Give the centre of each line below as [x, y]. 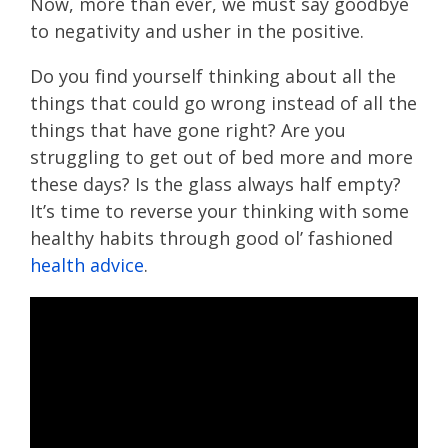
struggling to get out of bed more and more [221, 157]
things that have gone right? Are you [188, 130]
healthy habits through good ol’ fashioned [211, 238]
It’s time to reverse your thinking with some [219, 211]
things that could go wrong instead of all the [223, 103]
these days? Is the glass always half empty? [215, 184]
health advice [87, 265]
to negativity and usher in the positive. [197, 31]
